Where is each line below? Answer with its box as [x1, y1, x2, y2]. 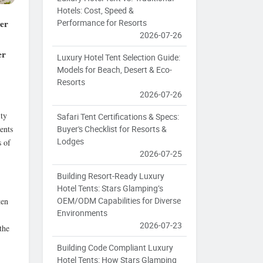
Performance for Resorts [57, 17, 147, 29]
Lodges [57, 136, 84, 147]
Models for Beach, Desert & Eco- [57, 64, 172, 76]
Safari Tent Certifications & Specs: [57, 111, 179, 123]
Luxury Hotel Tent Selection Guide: [57, 52, 180, 63]
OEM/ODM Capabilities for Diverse [57, 195, 181, 207]
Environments [57, 207, 107, 219]
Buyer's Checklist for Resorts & [57, 123, 167, 135]
